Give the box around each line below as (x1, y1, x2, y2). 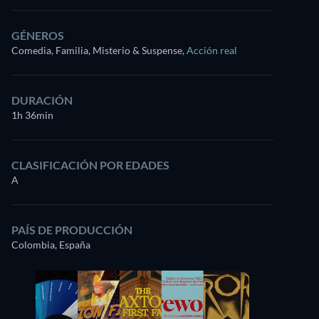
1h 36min (11, 109, 53, 121)
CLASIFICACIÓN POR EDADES (11, 158, 169, 172)
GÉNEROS (11, 28, 64, 42)
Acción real (187, 44, 237, 56)
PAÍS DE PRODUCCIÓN (11, 223, 132, 236)
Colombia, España (11, 239, 90, 251)
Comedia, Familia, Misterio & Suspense (11, 44, 182, 56)
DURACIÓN (11, 93, 73, 107)
